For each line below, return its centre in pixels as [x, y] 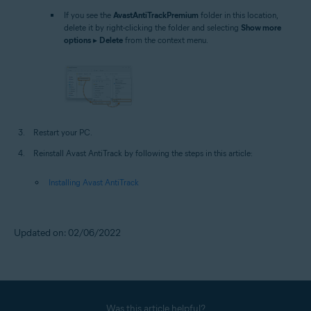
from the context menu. [166, 40]
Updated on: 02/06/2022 [67, 233]
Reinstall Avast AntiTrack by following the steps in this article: [143, 153]
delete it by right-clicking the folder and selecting [152, 28]
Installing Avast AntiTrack [94, 182]
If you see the [89, 15]
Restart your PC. [63, 132]
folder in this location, [238, 15]
